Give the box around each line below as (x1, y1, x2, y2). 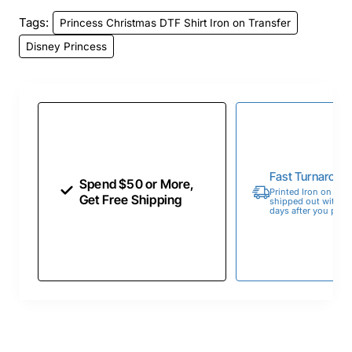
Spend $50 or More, (79, 176, 195, 192)
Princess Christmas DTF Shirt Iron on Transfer (60, 16, 291, 29)
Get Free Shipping (79, 192, 182, 208)
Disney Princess (26, 39, 107, 53)
